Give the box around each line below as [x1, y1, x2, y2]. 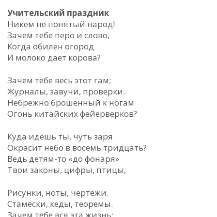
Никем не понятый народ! [7, 18, 115, 30]
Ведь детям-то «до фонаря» [7, 153, 119, 164]
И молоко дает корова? [7, 52, 101, 63]
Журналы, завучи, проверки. [7, 86, 125, 97]
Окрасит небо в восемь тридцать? [7, 142, 147, 153]
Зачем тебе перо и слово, [7, 30, 109, 41]
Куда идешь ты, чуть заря [7, 131, 113, 142]
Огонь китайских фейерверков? [7, 108, 137, 119]
